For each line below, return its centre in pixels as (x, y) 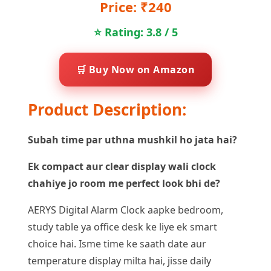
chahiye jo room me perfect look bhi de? (124, 183)
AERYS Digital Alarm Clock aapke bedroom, (126, 210)
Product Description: (107, 109)
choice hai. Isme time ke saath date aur (117, 243)
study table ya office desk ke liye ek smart (122, 227)
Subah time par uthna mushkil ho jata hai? (132, 139)
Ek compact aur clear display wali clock (122, 166)
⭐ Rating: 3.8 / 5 (135, 32)
